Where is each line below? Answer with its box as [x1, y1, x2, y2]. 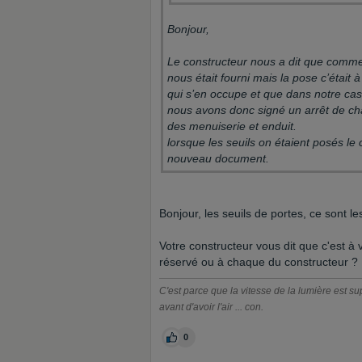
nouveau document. [167, 152, 269, 165]
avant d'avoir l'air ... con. [159, 301, 263, 313]
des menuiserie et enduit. [167, 120, 300, 133]
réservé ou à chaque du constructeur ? [159, 255, 358, 268]
